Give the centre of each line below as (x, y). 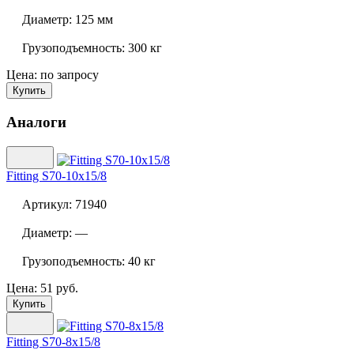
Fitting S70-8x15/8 (53, 341)
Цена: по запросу (53, 75)
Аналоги (36, 122)
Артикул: (47, 204)
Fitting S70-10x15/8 (56, 175)
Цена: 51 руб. (42, 288)
